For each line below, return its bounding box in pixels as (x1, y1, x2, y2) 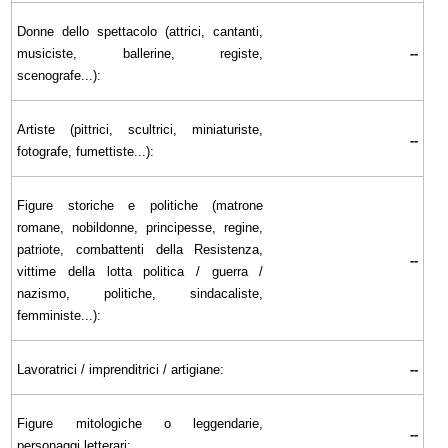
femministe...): (17, 307, 102, 323)
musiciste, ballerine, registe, (17, 45, 264, 61)
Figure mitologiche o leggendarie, (17, 415, 264, 431)
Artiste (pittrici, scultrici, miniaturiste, (17, 121, 264, 137)
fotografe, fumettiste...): (17, 143, 155, 159)
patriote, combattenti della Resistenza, (17, 241, 264, 257)
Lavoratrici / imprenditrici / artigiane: (17, 361, 225, 377)
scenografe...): (17, 67, 102, 83)
